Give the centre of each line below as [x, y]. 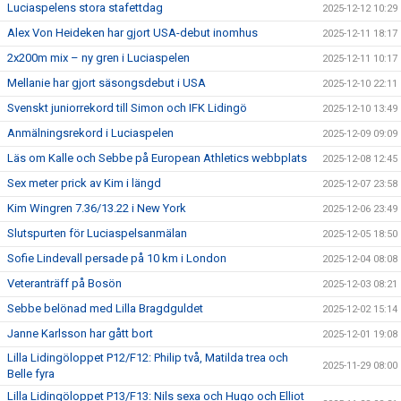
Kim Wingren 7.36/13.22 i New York [97, 208]
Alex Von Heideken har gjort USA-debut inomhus [132, 33]
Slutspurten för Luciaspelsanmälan [97, 233]
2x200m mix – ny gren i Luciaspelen [98, 58]
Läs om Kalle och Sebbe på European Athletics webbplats [157, 158]
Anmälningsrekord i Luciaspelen [90, 133]
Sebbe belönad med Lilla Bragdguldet [105, 308]
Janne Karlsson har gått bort [80, 333]
